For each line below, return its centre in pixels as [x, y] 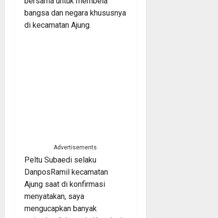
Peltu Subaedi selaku [60, 160]
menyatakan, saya [54, 196]
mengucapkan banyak [61, 208]
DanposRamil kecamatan [66, 172]
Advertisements [75, 147]
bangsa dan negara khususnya [75, 13]
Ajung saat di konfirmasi [65, 184]
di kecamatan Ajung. [58, 25]
